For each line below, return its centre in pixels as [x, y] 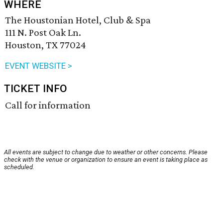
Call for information [48, 105]
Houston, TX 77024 [46, 45]
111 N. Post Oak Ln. [43, 33]
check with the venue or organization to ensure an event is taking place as [106, 160]
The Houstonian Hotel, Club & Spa [78, 20]
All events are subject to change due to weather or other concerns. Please [106, 152]
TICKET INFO [36, 89]
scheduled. [19, 167]
